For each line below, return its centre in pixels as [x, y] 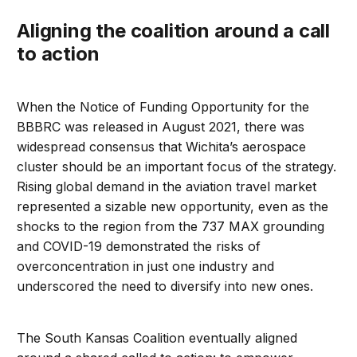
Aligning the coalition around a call [24, 31]
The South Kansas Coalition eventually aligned [157, 338]
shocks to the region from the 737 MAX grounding [171, 227]
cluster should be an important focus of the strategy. [177, 167]
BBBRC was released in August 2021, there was [161, 127]
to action [58, 54]
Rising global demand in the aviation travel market [167, 187]
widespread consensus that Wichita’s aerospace [162, 147]
